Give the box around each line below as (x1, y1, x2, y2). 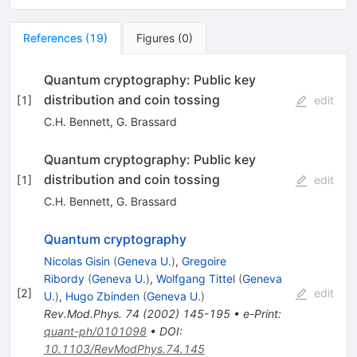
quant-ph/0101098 (43, 324, 147, 338)
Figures (136, 30, 175, 45)
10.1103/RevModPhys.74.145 (43, 341, 205, 355)
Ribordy (43, 271, 84, 285)
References (23, 30, 82, 45)
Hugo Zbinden (65, 288, 139, 303)
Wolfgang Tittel (155, 271, 235, 285)
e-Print (242, 306, 278, 320)
